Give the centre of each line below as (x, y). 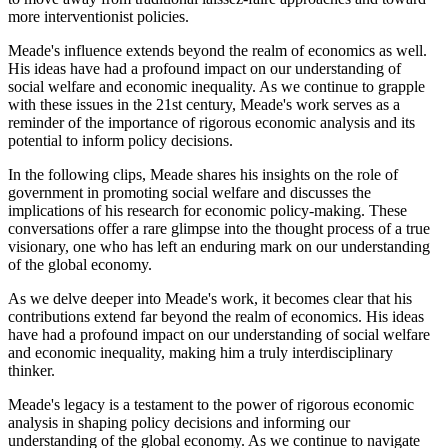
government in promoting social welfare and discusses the (189, 193)
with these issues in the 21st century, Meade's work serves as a (204, 105)
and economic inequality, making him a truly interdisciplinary (200, 353)
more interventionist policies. (98, 17)
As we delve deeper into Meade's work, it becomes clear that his (210, 299)
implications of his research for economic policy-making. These (207, 211)
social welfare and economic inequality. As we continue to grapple (216, 87)
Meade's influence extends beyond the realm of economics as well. (217, 51)
